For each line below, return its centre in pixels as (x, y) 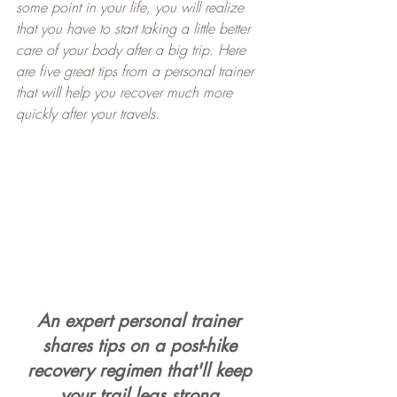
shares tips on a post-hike (142, 345)
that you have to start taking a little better (135, 28)
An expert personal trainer (142, 320)
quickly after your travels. (88, 113)
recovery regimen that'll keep (142, 370)
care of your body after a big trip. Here (133, 49)
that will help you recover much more (126, 92)
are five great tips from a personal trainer (137, 70)
